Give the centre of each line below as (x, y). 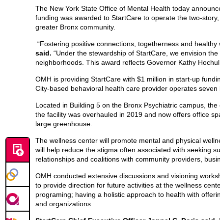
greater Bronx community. (77, 27)
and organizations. (66, 204)
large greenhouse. (66, 124)
